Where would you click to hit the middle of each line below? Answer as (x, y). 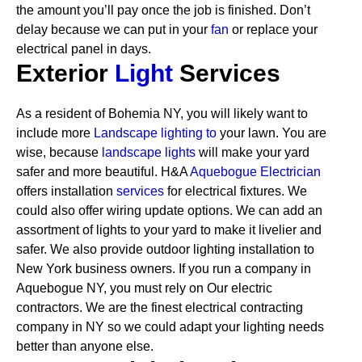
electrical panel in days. (84, 49)
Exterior (65, 73)
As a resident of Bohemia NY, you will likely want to (162, 114)
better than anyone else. (85, 346)
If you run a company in (245, 269)
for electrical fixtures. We (236, 191)
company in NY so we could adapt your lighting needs (170, 327)
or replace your (273, 29)
